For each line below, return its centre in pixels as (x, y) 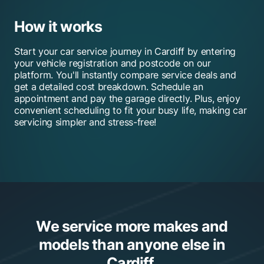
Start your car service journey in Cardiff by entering (125, 51)
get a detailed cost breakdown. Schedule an (109, 86)
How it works (58, 26)
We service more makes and (132, 226)
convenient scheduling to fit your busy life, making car (131, 110)
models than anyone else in (132, 244)
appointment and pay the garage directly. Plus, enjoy (127, 98)
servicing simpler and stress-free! (85, 122)
